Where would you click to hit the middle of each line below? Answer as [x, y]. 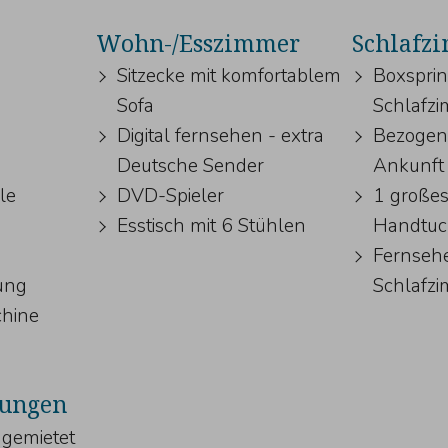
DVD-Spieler [170, 196]
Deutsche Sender [190, 166]
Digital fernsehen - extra [220, 136]
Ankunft [409, 166]
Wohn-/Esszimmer [197, 42]
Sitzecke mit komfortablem [228, 76]
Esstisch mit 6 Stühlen [211, 226]
